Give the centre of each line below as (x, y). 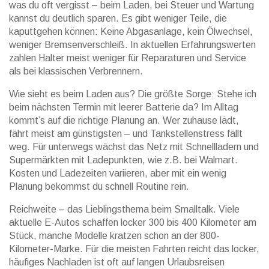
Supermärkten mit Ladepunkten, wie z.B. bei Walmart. (123, 160)
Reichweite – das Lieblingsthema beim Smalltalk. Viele (124, 209)
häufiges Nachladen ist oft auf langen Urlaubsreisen (117, 262)
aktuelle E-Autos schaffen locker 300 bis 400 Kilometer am (133, 222)
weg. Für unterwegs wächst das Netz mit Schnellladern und (134, 147)
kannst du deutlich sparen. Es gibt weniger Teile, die (118, 18)
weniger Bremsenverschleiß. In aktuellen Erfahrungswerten (132, 45)
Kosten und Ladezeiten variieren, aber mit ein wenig (118, 173)
